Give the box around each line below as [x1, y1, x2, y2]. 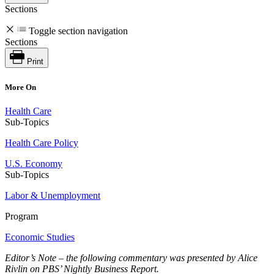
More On [5, 82, 36, 92]
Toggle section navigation [29, 26, 128, 37]
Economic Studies [5, 231, 75, 242]
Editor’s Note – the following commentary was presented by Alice [5, 252, 257, 263]
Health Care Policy [5, 137, 78, 148]
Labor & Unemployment [5, 190, 100, 201]
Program [5, 210, 38, 221]
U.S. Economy [5, 158, 62, 169]
